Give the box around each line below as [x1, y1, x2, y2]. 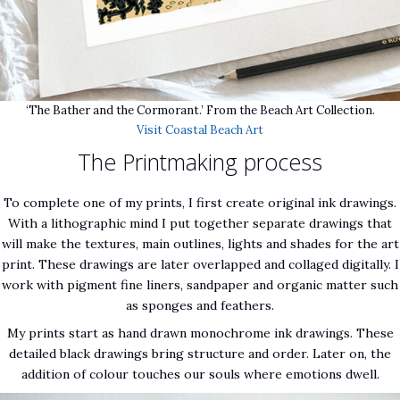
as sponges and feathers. [126, 296, 274, 313]
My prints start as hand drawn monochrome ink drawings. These [6, 325, 394, 342]
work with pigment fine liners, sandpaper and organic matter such [2, 276, 398, 293]
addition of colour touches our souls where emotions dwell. [21, 366, 379, 383]
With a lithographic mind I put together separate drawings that [8, 214, 392, 231]
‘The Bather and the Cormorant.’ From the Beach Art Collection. [25, 103, 375, 119]
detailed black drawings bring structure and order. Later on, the [9, 346, 391, 362]
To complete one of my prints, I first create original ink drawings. [4, 194, 396, 211]
